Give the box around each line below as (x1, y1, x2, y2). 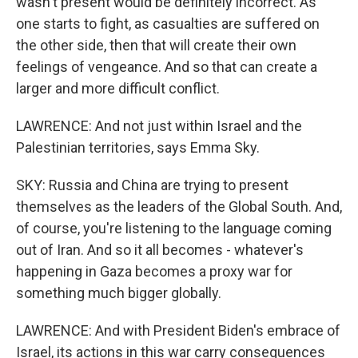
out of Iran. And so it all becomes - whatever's (16, 241, 304, 258)
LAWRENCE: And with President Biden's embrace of (16, 321, 340, 339)
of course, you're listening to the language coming (16, 219, 332, 237)
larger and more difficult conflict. (16, 79, 220, 97)
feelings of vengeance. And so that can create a (16, 58, 317, 75)
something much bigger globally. (16, 284, 221, 301)
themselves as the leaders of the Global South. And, (16, 197, 342, 215)
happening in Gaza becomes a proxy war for (16, 262, 292, 280)
